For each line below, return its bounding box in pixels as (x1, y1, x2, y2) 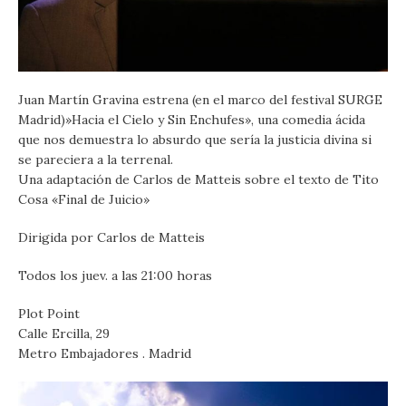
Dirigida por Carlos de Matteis (18, 229, 205, 246)
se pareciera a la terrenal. (18, 151, 173, 169)
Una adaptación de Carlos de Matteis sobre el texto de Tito (18, 171, 379, 188)
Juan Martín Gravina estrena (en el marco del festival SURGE (18, 92, 382, 109)
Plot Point (18, 305, 80, 323)
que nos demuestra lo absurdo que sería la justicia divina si (18, 131, 372, 149)
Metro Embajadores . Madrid (18, 345, 191, 362)
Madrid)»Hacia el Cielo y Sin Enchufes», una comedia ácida (18, 111, 365, 129)
